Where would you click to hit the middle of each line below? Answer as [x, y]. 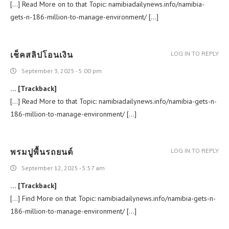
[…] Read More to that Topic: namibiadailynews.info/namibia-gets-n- [113, 101]
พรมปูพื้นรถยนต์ [42, 152]
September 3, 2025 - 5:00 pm [62, 71]
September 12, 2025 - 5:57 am [63, 168]
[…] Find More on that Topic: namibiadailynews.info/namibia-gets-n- [113, 198]
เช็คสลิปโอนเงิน [42, 54]
